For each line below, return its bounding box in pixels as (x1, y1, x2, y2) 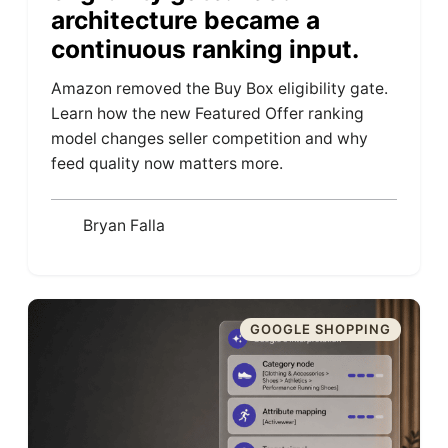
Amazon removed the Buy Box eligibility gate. (51, 78, 389, 98)
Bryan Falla (82, 216, 165, 236)
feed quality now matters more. (51, 153, 284, 173)
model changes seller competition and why (51, 128, 369, 148)
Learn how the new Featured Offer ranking (51, 103, 365, 123)
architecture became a (51, 4, 321, 35)
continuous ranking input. (51, 33, 360, 64)
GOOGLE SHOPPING (249, 321, 391, 338)
